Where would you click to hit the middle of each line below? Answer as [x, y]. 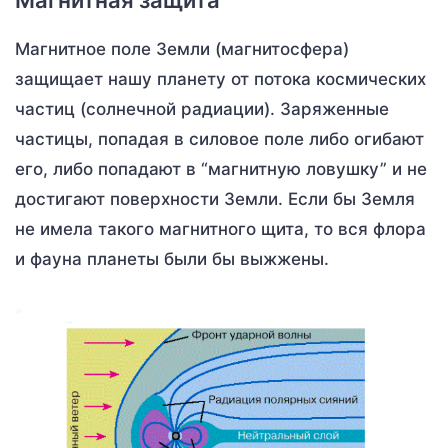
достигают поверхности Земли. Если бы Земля [215, 198]
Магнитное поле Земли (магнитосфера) [182, 48]
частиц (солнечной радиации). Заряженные [202, 108]
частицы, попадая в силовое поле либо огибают [219, 138]
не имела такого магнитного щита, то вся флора [220, 228]
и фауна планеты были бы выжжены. [172, 258]
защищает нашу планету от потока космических [220, 78]
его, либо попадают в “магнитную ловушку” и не [221, 168]
